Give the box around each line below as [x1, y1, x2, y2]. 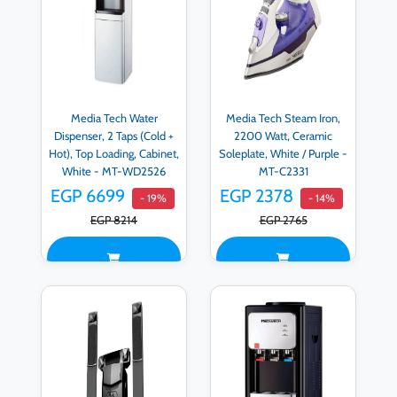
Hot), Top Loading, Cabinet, [49, 145, 179, 160]
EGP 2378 [220, 185, 293, 207]
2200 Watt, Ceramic [234, 128, 332, 143]
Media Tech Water [70, 110, 158, 125]
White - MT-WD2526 [62, 163, 166, 178]
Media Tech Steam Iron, [226, 110, 340, 125]
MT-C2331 [258, 163, 308, 178]
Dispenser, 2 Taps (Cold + [54, 128, 174, 143]
